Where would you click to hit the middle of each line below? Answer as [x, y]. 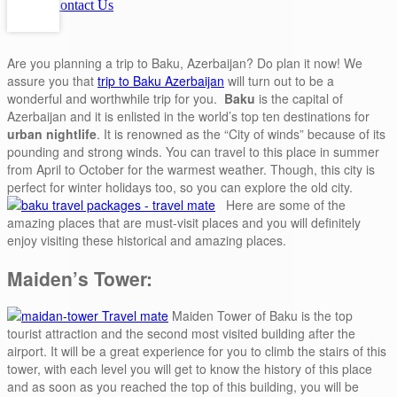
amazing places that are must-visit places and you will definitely [184, 223]
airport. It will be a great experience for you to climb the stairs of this [197, 351]
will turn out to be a [279, 81]
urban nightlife [52, 134]
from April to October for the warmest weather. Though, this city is [191, 170]
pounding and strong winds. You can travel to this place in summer [193, 152]
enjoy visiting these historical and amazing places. [147, 241]
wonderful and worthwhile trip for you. [114, 99]
